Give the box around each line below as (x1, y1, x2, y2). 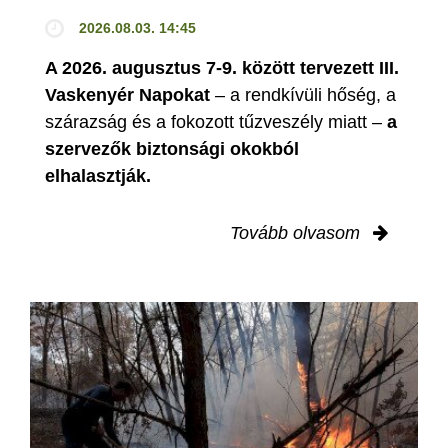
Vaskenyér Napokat (45, 84, 215, 105)
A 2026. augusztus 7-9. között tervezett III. (45, 57, 399, 78)
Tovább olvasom (230, 222, 365, 243)
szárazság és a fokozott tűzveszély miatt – (45, 111, 387, 132)
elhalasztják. (45, 165, 151, 186)
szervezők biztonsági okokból (45, 138, 299, 159)
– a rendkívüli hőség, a (215, 84, 396, 105)
